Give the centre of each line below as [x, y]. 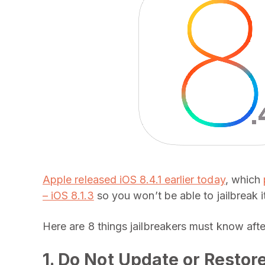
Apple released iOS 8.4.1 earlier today [134, 180]
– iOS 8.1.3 [68, 195]
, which [244, 180]
